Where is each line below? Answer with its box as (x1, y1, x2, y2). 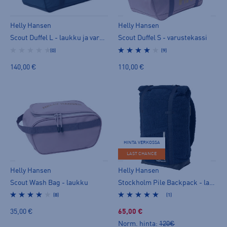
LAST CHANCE (127, 151, 157, 156)
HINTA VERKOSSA (123, 140, 160, 145)
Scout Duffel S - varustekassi (118, 34, 207, 42)
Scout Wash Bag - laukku (10, 179, 88, 186)
